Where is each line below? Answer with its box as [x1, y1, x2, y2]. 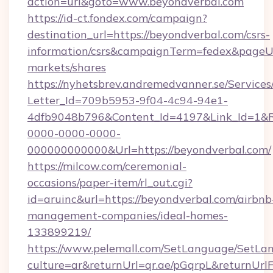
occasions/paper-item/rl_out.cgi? [27, 175, 193, 190]
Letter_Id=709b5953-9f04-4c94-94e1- [27, 93, 228, 107]
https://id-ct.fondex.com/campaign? [27, 11, 207, 25]
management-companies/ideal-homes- [27, 208, 228, 222]
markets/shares [27, 60, 106, 74]
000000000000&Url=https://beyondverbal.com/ [27, 143, 271, 157]
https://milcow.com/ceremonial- [27, 159, 186, 173]
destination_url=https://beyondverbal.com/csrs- [27, 27, 270, 41]
